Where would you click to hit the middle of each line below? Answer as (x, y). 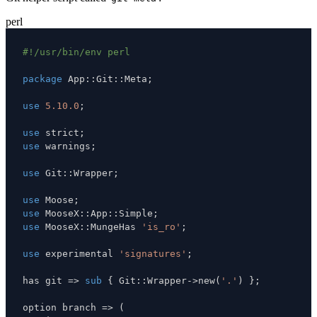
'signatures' (153, 253)
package (42, 79)
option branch (62, 307)
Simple (136, 213)
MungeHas (116, 226)
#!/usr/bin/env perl (76, 52)
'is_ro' (161, 226)
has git (45, 280)
